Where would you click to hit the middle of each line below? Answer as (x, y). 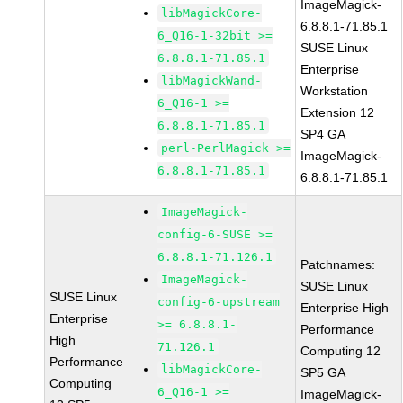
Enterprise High (345, 308)
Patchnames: (338, 264)
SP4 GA (323, 134)
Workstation (335, 91)
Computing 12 (341, 351)
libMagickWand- (212, 81)
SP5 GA (323, 372)
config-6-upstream (219, 302)
